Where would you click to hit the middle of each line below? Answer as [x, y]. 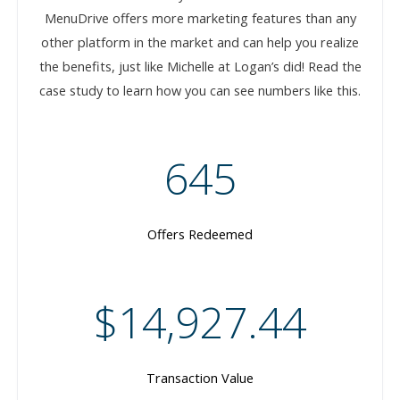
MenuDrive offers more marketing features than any [200, 18]
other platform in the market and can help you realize [200, 42]
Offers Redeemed [200, 234]
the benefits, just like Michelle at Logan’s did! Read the [200, 67]
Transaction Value [200, 378]
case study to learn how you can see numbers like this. [200, 91]
